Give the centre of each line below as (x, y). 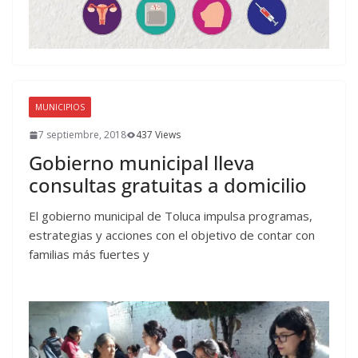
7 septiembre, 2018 (82, 135)
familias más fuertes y (89, 255)
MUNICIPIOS (60, 107)
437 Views (158, 135)
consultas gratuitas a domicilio (168, 185)
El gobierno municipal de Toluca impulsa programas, (171, 216)
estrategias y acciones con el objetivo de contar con (172, 235)
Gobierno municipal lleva (142, 163)
